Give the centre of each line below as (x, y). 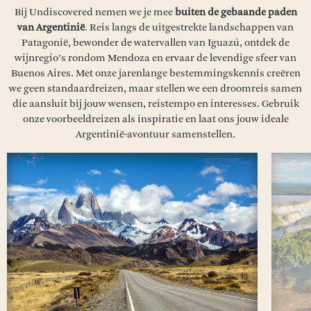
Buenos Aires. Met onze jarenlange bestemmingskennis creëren (155, 73)
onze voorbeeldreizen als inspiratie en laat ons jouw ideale (155, 119)
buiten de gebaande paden (236, 12)
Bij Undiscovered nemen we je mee (94, 12)
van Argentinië (51, 27)
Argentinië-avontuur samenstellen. (155, 134)
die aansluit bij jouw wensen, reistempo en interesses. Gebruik (155, 104)
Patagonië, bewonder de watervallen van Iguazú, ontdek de (155, 43)
